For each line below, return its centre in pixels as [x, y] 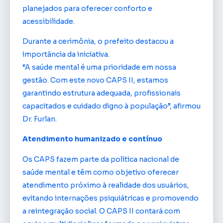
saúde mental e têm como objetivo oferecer [101, 172]
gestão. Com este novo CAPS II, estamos [95, 80]
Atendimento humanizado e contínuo [92, 139]
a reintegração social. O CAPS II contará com [101, 211]
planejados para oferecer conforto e [87, 8]
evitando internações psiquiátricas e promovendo [111, 198]
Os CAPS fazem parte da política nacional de [101, 159]
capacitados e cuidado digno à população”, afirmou [111, 106]
